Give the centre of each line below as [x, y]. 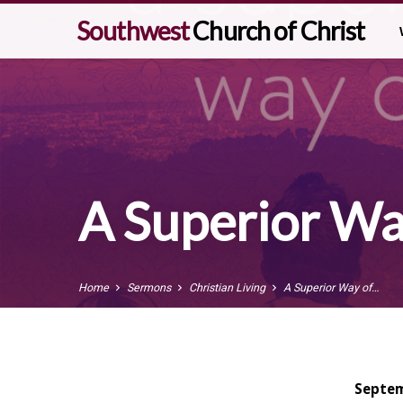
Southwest [135, 31]
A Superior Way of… [331, 288]
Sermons [149, 288]
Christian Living [227, 288]
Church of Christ [279, 31]
